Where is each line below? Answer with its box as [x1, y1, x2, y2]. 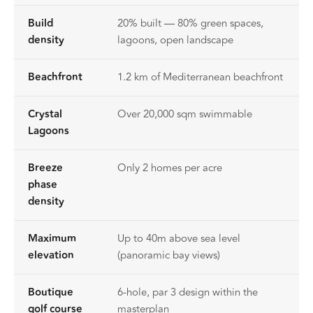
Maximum [28, 230, 76, 247]
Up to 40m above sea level [117, 230, 240, 247]
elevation [28, 247, 74, 263]
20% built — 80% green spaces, [117, 15, 263, 31]
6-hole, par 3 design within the [117, 284, 258, 300]
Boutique [28, 284, 73, 300]
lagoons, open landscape [117, 31, 233, 48]
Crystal [28, 105, 62, 122]
